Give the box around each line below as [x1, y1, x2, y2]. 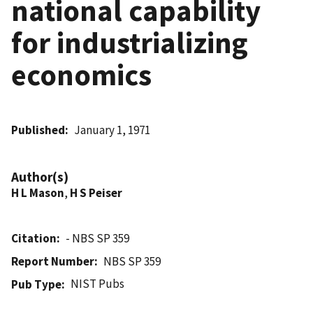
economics [11, 55, 152, 94]
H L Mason [11, 184, 64, 201]
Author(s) [11, 168, 68, 185]
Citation [11, 230, 57, 246]
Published [11, 122, 65, 138]
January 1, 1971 [74, 122, 151, 138]
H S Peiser [70, 184, 122, 201]
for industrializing [11, 23, 248, 61]
